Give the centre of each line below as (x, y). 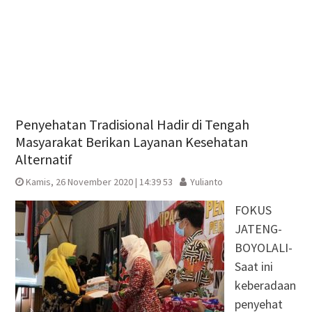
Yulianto (206, 181)
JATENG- (258, 228)
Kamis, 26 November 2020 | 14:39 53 (99, 181)
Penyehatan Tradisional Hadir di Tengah (132, 124)
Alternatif (44, 159)
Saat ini (253, 266)
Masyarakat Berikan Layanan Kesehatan (131, 141)
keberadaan (265, 285)
